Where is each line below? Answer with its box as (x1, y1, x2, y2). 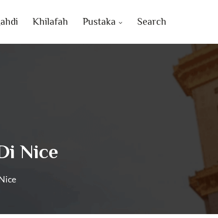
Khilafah (33, 16, 69, 27)
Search (137, 16, 167, 27)
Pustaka (83, 16, 116, 27)
